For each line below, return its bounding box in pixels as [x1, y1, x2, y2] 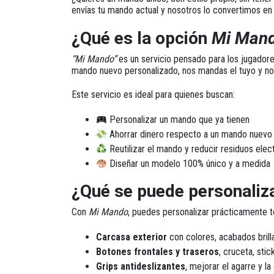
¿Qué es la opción [72, 28, 212, 48]
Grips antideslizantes [96, 261, 185, 272]
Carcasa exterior [96, 231, 167, 243]
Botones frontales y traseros [96, 246, 219, 257]
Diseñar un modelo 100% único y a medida [107, 158, 271, 169]
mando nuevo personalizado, [72, 65, 182, 76]
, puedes [128, 206, 163, 218]
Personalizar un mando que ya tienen [107, 114, 250, 125]
